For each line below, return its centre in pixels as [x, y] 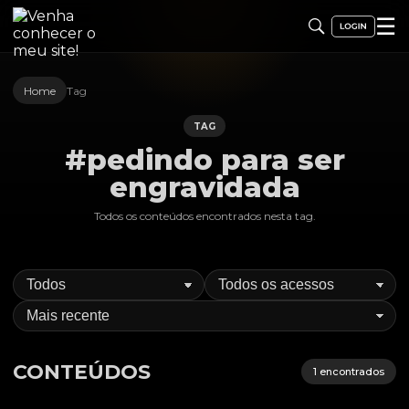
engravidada [204, 187]
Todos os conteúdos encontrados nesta [194, 216]
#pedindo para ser [204, 160]
